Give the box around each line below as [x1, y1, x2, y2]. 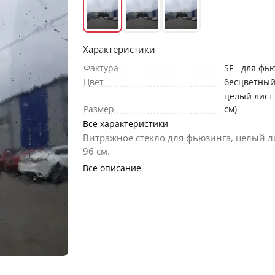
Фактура [83, 62, 119, 74]
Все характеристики [83, 118, 169, 130]
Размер [83, 103, 115, 115]
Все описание [83, 162, 142, 174]
